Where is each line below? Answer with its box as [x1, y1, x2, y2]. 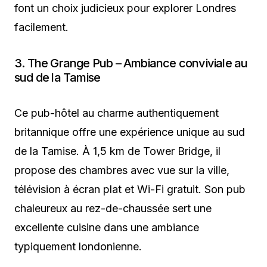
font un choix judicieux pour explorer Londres [14, 2, 236, 15]
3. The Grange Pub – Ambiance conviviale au [14, 56, 248, 71]
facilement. [14, 21, 69, 34]
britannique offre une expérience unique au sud [14, 126, 245, 139]
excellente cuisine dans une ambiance [14, 221, 199, 234]
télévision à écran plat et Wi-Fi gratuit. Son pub [14, 183, 246, 196]
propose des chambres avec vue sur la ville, [14, 164, 229, 177]
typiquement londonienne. [14, 240, 142, 253]
